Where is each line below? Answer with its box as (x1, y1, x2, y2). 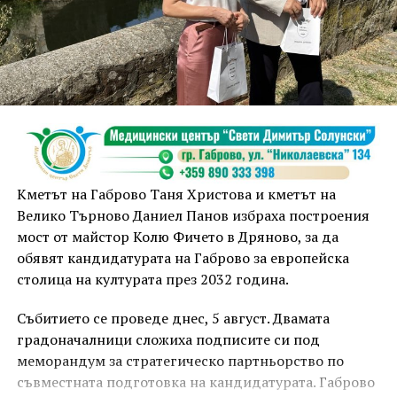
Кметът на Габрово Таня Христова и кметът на (16, 184, 336, 205)
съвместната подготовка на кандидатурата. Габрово (16, 372, 375, 393)
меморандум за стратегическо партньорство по (16, 351, 344, 371)
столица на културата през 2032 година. (16, 269, 289, 290)
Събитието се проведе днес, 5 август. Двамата (16, 308, 330, 329)
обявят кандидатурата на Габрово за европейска (16, 248, 349, 269)
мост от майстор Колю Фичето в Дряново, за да (16, 227, 339, 247)
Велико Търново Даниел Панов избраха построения (16, 206, 370, 226)
